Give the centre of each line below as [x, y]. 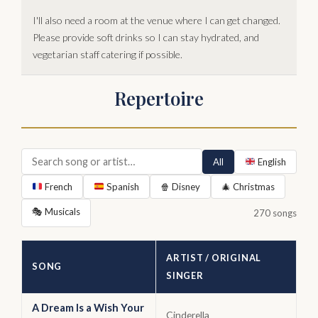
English [270, 161]
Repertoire [159, 98]
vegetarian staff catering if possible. [108, 54]
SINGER [185, 275]
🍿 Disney [180, 187]
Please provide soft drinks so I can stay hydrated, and [146, 37]
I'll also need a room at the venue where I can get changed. [157, 20]
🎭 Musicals [56, 212]
